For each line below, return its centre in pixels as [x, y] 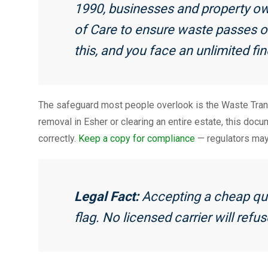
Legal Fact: [106, 196]
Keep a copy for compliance [137, 138]
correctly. [58, 138]
